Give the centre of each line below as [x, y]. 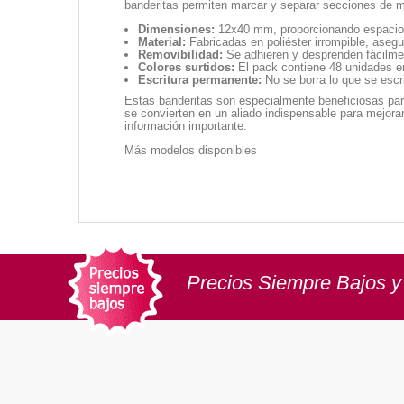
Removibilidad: [180, 55]
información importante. [186, 126]
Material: [162, 42]
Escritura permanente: [200, 80]
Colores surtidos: [186, 68]
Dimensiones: [176, 30]
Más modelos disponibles [191, 151]
